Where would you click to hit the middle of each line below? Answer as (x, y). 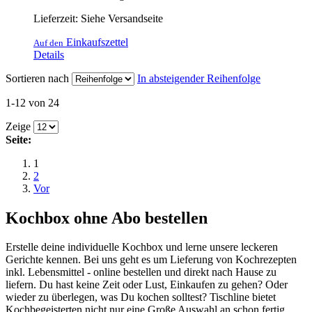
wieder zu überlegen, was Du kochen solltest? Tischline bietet (141, 297)
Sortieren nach (37, 78)
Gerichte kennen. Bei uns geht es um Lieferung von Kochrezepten (151, 260)
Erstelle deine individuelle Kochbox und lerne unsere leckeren (142, 247)
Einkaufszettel (96, 42)
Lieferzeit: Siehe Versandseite (98, 18)
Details (49, 54)
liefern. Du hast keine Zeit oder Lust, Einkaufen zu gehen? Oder (147, 285)
